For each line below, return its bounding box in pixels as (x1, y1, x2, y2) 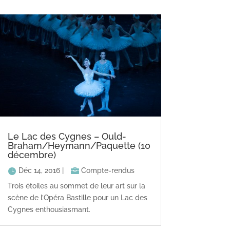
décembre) (7, 149, 56, 161)
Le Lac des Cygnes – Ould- (7, 131, 126, 142)
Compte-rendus (81, 166, 135, 175)
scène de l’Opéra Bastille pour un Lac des (7, 194, 147, 202)
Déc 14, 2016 (18, 166, 60, 175)
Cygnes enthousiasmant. (7, 205, 90, 214)
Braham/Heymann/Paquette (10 (7, 140, 150, 151)
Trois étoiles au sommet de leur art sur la (7, 182, 145, 190)
